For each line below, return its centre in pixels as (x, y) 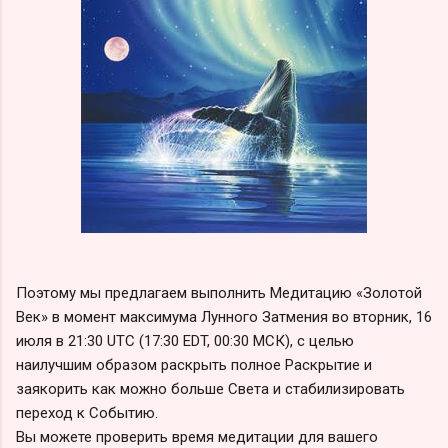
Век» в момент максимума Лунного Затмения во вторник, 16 (224, 316)
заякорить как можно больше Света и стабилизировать (210, 388)
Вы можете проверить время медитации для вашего (197, 436)
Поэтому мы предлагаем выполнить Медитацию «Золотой (219, 292)
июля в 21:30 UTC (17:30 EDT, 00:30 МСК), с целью (185, 340)
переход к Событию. (87, 412)
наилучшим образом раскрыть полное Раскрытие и (194, 364)
